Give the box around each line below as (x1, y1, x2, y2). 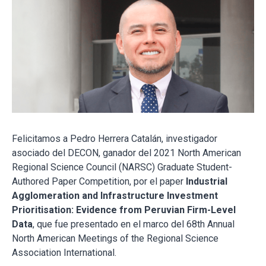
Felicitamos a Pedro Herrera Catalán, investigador (12, 132, 217, 144)
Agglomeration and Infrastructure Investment (12, 189, 218, 201)
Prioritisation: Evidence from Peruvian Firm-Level (12, 204, 236, 216)
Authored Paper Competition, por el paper (12, 175, 186, 187)
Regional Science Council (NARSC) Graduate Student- (12, 161, 232, 173)
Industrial (186, 175, 227, 187)
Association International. (12, 246, 116, 258)
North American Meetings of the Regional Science (12, 232, 218, 244)
